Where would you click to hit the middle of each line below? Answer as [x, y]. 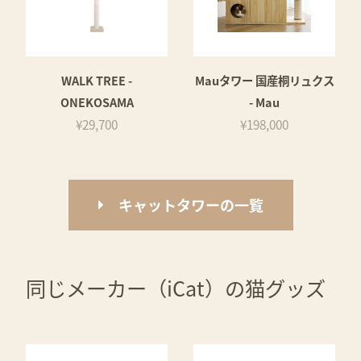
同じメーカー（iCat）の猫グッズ [176, 287]
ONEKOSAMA [97, 102]
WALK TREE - [97, 81]
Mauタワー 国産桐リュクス [264, 81]
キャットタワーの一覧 [191, 205]
